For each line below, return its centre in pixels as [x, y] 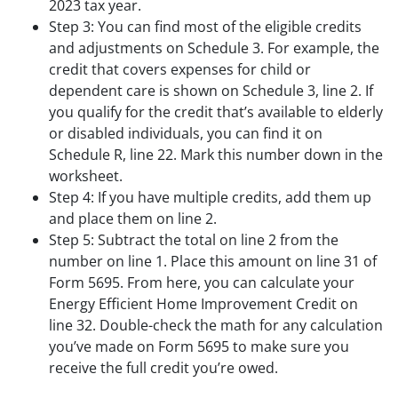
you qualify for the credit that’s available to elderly [216, 111]
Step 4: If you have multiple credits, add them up [210, 197]
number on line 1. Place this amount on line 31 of [213, 261]
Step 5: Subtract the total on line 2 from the [194, 239]
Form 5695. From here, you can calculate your [202, 282]
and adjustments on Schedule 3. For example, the [214, 48]
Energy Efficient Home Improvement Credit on [203, 303]
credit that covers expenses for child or [180, 69]
